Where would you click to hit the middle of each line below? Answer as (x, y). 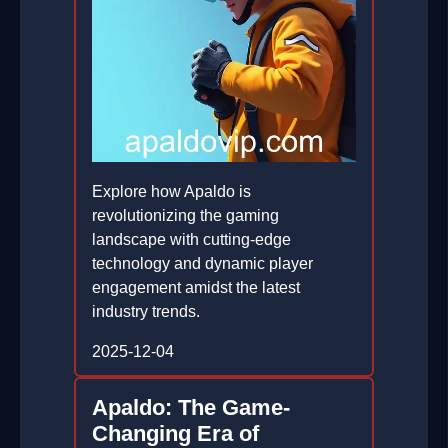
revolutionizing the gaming (185, 216)
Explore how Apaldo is (171, 192)
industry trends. (146, 312)
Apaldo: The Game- (191, 408)
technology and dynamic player (202, 264)
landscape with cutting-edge (191, 240)
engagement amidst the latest (196, 288)
